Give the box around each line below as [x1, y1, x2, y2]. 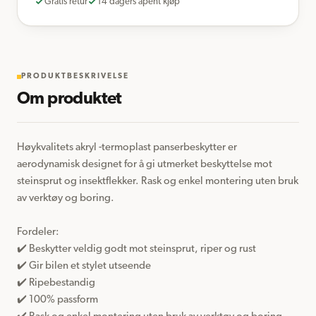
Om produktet [17, 90, 122, 108]
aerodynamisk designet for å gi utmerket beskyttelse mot [17, 159, 272, 170]
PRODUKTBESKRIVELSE [21, 72, 129, 80]
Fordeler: [17, 226, 63, 238]
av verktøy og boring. [17, 193, 114, 204]
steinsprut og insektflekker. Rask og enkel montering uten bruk [17, 176, 298, 187]
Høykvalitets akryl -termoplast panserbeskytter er [17, 142, 237, 153]
